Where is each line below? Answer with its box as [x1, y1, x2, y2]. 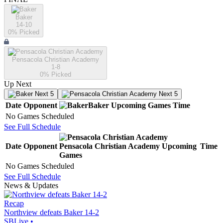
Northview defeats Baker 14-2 [4, 208, 99, 217]
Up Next [4, 80, 31, 89]
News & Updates [4, 181, 58, 190]
